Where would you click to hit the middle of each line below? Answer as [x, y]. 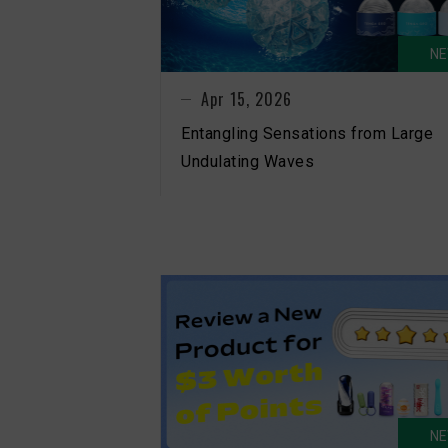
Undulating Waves [247, 161]
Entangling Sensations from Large [307, 133]
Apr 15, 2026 [246, 98]
